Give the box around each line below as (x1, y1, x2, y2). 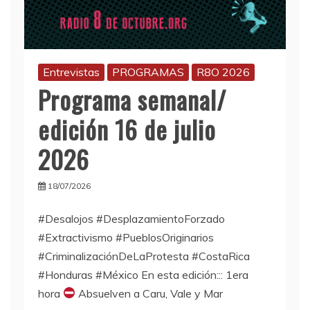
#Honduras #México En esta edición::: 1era (38, 267, 248, 282)
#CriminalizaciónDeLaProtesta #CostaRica (38, 248, 250, 263)
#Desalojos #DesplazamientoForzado (38, 211, 225, 226)
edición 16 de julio (38, 110, 216, 147)
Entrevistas (43, 64, 100, 79)
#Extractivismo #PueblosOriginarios (38, 230, 214, 244)
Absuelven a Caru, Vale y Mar (75, 286, 224, 300)
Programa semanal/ (38, 80, 226, 118)
